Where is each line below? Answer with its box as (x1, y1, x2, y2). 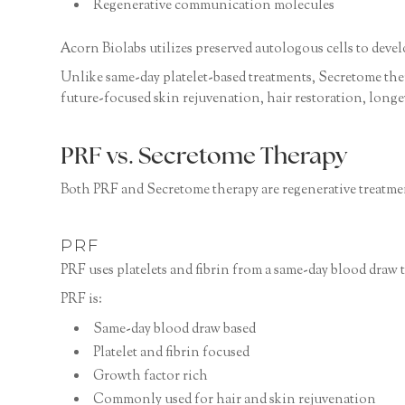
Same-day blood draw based (93, 319, 257, 339)
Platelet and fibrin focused (93, 343, 250, 363)
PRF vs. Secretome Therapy (61, 146, 348, 171)
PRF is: (61, 289, 103, 309)
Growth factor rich (93, 366, 209, 386)
